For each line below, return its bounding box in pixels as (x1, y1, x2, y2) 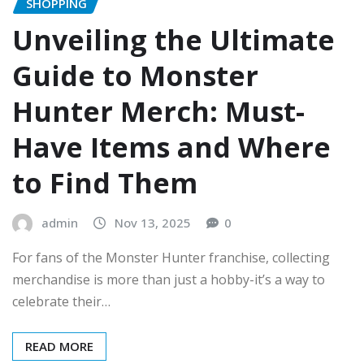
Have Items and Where (12, 128, 331, 166)
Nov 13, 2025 (115, 214, 191, 231)
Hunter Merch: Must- (12, 92, 305, 130)
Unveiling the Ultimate (12, 20, 335, 58)
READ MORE (25, 338, 93, 355)
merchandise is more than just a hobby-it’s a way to (12, 271, 325, 289)
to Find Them (12, 163, 197, 201)
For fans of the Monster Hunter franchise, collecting (12, 249, 330, 267)
